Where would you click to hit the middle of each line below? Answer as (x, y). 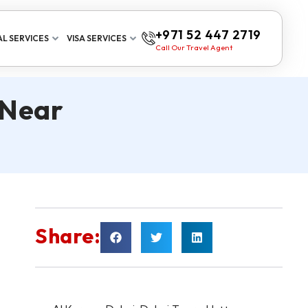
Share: (68, 236)
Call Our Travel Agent (194, 47)
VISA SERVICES (96, 38)
